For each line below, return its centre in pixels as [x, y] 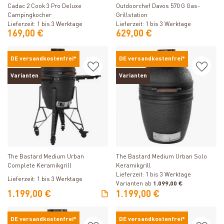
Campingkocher [30, 15]
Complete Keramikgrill [40, 166]
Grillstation [132, 15]
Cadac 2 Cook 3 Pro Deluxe [45, 6]
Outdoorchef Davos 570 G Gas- [158, 6]
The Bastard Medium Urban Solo [161, 157]
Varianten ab [134, 184]
